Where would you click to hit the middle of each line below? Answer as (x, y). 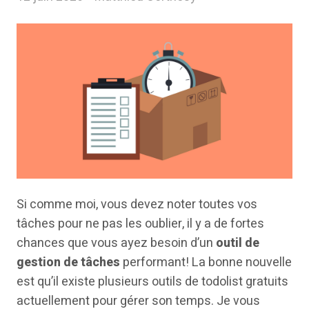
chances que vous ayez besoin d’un (116, 243)
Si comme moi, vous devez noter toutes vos (137, 205)
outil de (238, 243)
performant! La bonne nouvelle (206, 262)
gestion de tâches (68, 262)
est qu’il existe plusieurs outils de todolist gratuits (152, 282)
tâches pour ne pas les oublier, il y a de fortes (140, 224)
